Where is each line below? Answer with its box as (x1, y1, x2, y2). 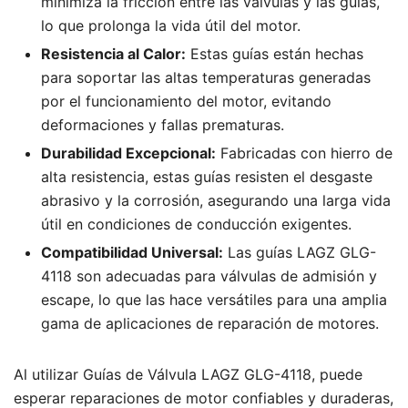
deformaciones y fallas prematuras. (41, 116, 284, 134)
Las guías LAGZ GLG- (223, 243, 376, 261)
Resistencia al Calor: (41, 45, 186, 63)
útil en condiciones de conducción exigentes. (41, 215, 352, 233)
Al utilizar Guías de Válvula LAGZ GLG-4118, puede (14, 365, 362, 383)
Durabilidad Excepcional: (41, 144, 216, 162)
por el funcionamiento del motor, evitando (41, 92, 331, 110)
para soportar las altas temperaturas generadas (41, 68, 371, 87)
